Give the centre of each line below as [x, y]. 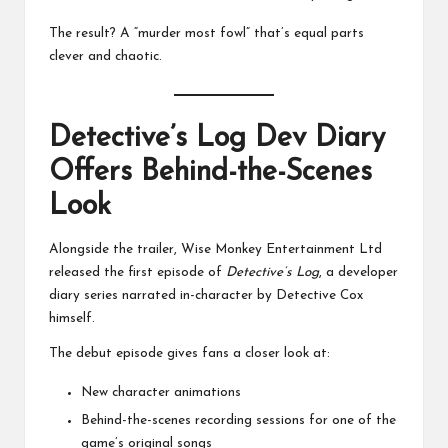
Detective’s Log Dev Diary [217, 138]
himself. [72, 318]
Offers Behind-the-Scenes [210, 172]
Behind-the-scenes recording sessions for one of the [238, 421]
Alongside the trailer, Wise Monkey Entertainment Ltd [215, 249]
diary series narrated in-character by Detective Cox [206, 295]
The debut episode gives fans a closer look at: [189, 353]
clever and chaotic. [105, 57]
